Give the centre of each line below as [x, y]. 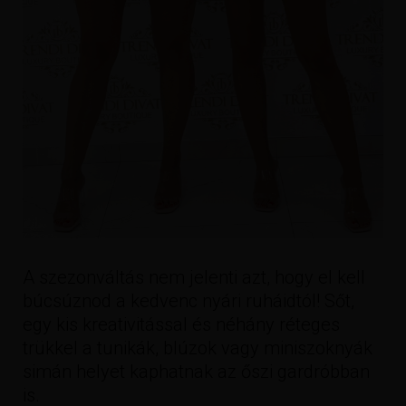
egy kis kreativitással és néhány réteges [181, 324]
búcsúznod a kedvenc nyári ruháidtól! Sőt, [188, 300]
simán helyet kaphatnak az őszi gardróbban [196, 371]
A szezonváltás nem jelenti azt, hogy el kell [194, 277]
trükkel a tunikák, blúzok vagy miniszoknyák [198, 348]
